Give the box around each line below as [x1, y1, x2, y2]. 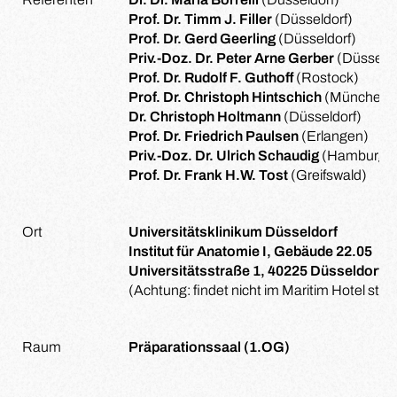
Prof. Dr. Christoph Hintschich [128, 90, 322, 105]
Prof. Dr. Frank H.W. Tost [128, 167, 288, 183]
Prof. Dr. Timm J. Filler [128, 12, 272, 27]
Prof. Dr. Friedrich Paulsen [128, 128, 299, 144]
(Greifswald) [288, 167, 367, 183]
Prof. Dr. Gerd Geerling [128, 31, 276, 46]
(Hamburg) [319, 148, 392, 163]
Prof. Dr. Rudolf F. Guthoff [128, 70, 293, 85]
